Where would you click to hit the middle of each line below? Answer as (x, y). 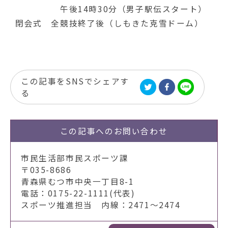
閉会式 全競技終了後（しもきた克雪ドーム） (109, 23)
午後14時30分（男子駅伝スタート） (111, 9)
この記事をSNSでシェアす (75, 81)
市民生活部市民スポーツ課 (75, 158)
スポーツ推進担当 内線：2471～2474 (101, 205)
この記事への (87, 131)
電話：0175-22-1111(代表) (78, 193)
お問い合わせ (141, 131)
